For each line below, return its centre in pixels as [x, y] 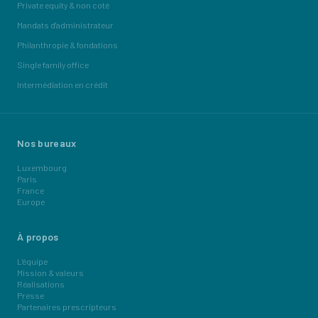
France [31, 190]
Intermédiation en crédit [62, 84]
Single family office [53, 65]
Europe [31, 202]
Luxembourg [42, 168]
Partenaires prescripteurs [67, 307]
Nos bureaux [47, 143]
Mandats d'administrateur [65, 25]
